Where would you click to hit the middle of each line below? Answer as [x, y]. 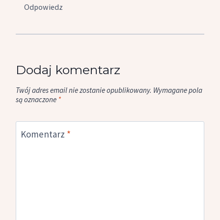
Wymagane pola [178, 90]
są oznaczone [37, 99]
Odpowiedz [44, 7]
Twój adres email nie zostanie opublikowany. [84, 90]
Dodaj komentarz [68, 69]
